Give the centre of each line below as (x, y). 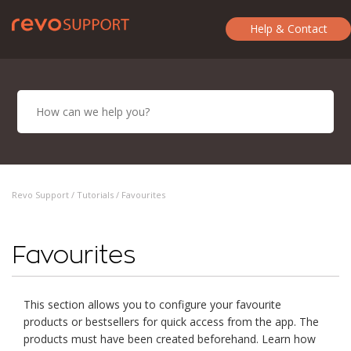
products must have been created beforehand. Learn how (170, 339)
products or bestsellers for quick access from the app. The (171, 322)
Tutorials (95, 195)
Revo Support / (44, 195)
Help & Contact (288, 29)
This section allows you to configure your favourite (152, 304)
